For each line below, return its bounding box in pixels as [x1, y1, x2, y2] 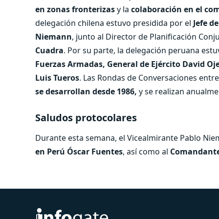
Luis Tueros [35, 72, 79, 83]
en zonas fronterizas [35, 3, 115, 15]
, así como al [123, 146, 170, 157]
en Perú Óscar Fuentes [35, 146, 123, 157]
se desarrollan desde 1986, [35, 86, 137, 97]
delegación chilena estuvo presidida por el [35, 17, 191, 28]
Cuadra [35, 44, 64, 56]
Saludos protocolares [35, 110, 137, 124]
